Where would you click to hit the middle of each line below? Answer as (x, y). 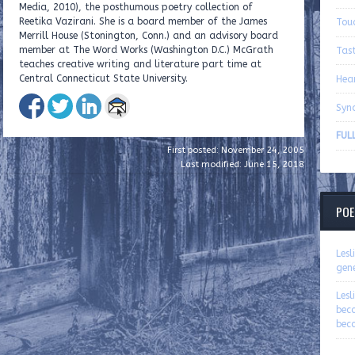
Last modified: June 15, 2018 (242, 165)
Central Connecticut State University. (103, 79)
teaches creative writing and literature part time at (140, 65)
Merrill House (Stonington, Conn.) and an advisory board (149, 36)
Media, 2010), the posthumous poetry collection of (136, 8)
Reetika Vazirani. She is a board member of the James (143, 22)
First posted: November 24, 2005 (236, 151)
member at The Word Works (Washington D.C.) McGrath (146, 50)
